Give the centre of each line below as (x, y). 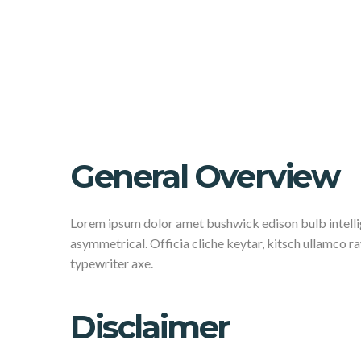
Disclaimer (150, 327)
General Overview (205, 176)
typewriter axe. (112, 263)
